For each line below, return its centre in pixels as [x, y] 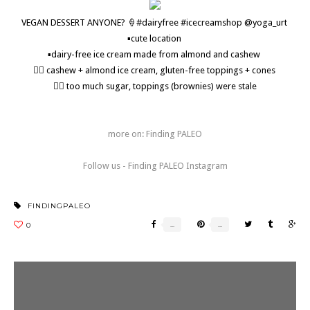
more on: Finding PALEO [155, 134]
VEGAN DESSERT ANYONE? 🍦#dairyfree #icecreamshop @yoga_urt [155, 22]
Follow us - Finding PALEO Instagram [155, 166]
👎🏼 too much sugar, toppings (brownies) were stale [155, 86]
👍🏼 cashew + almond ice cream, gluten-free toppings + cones [155, 70]
